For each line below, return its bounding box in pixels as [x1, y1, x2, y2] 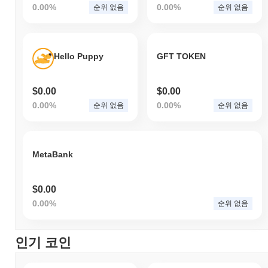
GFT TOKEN [156, 51, 206, 62]
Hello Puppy [54, 51, 103, 62]
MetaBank [32, 150, 73, 160]
